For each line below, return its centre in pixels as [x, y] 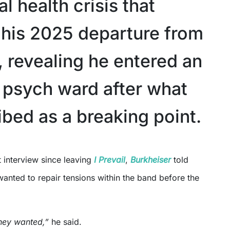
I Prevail [110, 159]
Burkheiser [151, 159]
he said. [65, 222]
